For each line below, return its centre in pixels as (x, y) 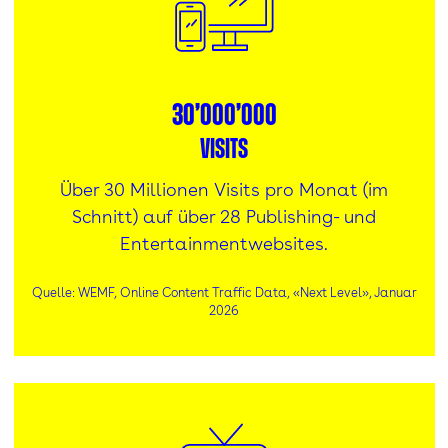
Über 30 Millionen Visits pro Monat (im (224, 189)
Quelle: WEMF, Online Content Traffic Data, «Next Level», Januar (224, 292)
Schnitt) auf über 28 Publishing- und (224, 216)
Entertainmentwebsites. (224, 243)
